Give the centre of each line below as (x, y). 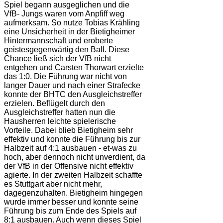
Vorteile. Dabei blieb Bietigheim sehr (68, 130)
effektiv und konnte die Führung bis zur (72, 139)
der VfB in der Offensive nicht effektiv (69, 166)
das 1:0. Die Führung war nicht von (65, 77)
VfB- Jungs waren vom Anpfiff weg (64, 14)
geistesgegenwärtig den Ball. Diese (67, 50)
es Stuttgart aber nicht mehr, (53, 184)
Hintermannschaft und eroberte (58, 41)
